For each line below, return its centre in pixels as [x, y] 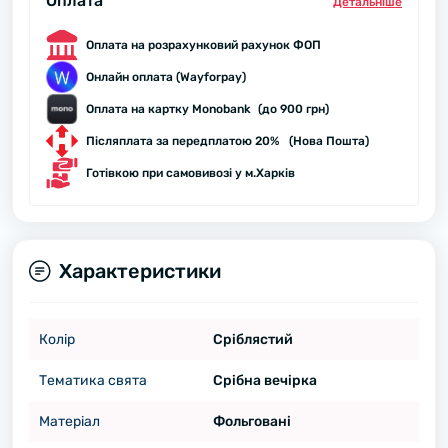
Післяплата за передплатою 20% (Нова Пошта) [227, 141]
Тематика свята [93, 380]
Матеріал [69, 421]
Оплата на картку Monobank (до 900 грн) [207, 109]
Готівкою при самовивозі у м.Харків [190, 173]
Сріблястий [252, 339]
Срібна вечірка [264, 380]
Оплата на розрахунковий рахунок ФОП [203, 45]
